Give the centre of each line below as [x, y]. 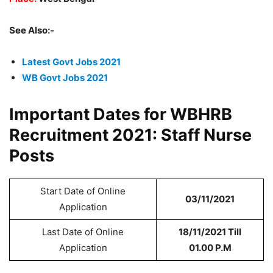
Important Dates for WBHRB [121, 114]
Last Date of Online [83, 232]
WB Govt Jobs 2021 [65, 78]
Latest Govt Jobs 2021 [71, 62]
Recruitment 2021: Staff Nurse [130, 135]
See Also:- [32, 30]
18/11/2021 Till [210, 232]
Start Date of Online [83, 191]
